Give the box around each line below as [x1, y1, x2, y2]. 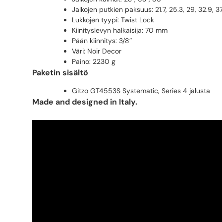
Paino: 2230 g [72, 57, 115, 66]
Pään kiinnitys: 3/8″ [72, 36, 132, 46]
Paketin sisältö [32, 67, 88, 78]
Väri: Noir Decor [72, 47, 121, 56]
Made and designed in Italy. [32, 97, 137, 108]
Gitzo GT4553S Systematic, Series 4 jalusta [72, 86, 210, 96]
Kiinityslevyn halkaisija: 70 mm [72, 26, 167, 35]
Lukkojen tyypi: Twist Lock [72, 15, 154, 25]
